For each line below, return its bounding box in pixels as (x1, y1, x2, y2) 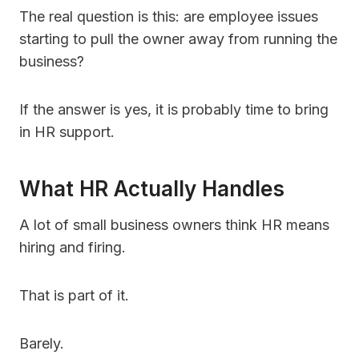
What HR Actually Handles (19, 176, 284, 202)
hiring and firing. (19, 239, 126, 256)
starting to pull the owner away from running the (19, 30, 337, 48)
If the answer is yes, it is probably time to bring (19, 101, 329, 119)
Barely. (19, 335, 64, 353)
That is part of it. (19, 287, 129, 305)
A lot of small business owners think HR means (19, 216, 329, 234)
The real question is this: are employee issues (19, 8, 318, 26)
